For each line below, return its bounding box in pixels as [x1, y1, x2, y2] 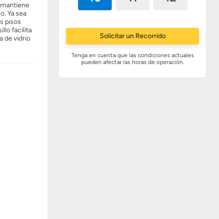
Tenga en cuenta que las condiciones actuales [71, 52, 194, 59]
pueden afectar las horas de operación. [81, 59, 184, 66]
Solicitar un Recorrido [99, 32, 166, 40]
